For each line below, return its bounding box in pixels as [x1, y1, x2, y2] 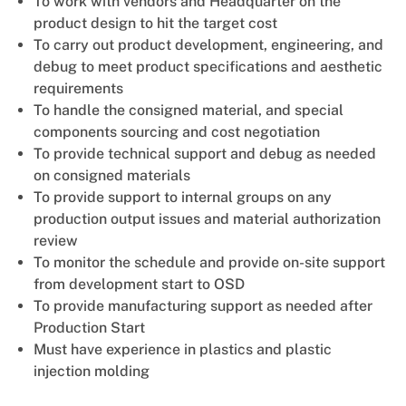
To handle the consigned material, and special [33, 101, 343, 119]
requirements [33, 79, 123, 97]
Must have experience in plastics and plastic [33, 340, 332, 358]
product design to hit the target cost [33, 14, 277, 32]
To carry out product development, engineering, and [33, 35, 383, 53]
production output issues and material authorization [33, 209, 381, 227]
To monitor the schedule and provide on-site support [33, 253, 385, 271]
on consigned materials [33, 166, 190, 184]
